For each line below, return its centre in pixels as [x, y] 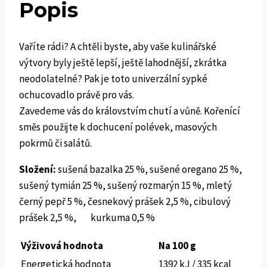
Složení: [38, 170]
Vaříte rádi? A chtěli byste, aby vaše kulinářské [118, 47]
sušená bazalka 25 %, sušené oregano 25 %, [149, 170]
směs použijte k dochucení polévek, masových [118, 127]
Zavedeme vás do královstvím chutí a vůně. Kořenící [130, 111]
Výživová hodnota [62, 246]
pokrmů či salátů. [55, 143]
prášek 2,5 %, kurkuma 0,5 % [87, 218]
